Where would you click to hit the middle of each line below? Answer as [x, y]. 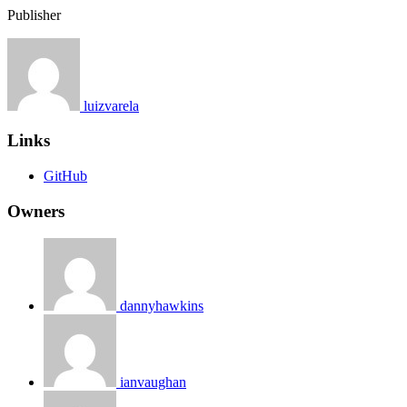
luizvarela [111, 105]
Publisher [34, 15]
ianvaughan [153, 382]
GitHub [65, 175]
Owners [36, 211]
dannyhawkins [162, 306]
